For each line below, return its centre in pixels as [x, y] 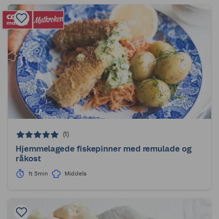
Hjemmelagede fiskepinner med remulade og [104, 149]
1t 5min [38, 174]
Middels [75, 174]
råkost [28, 159]
